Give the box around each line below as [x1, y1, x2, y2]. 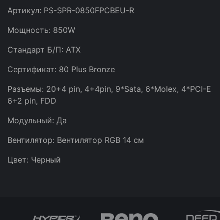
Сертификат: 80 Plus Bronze [7, 64, 115, 74]
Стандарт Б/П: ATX [7, 45, 81, 55]
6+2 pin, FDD [7, 96, 56, 106]
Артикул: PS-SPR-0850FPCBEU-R [7, 5, 134, 15]
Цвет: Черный [7, 155, 61, 165]
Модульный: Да [7, 115, 67, 125]
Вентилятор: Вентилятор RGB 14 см [7, 135, 144, 145]
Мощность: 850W [7, 25, 75, 35]
